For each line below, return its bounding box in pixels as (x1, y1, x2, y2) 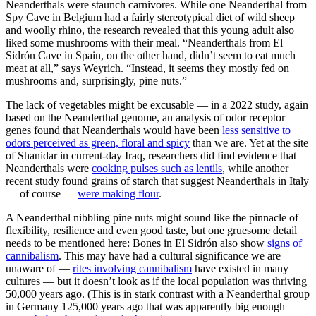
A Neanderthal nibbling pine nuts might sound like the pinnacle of (6, 211, 298, 224)
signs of (267, 236, 302, 249)
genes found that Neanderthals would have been (6, 123, 222, 136)
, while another (222, 162, 288, 174)
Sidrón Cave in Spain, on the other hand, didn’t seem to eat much (6, 49, 296, 61)
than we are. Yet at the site (190, 136, 308, 149)
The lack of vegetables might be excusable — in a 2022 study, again (6, 98, 308, 111)
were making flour (78, 187, 159, 200)
